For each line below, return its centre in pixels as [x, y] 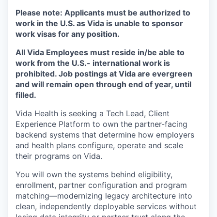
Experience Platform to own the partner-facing [101, 124]
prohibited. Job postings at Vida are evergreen [104, 74]
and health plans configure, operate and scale [99, 145]
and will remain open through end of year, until [103, 84]
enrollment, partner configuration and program [101, 185]
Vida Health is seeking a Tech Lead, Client [93, 113]
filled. [26, 95]
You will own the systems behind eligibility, [94, 174]
